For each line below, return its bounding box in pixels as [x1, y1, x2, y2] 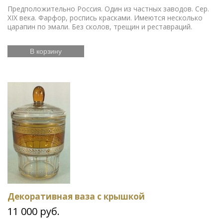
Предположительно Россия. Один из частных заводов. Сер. [7, 3, 209, 13]
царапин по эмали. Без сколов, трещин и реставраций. [7, 21, 192, 31]
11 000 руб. [7, 204, 60, 218]
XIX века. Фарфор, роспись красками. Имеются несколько [7, 12, 203, 22]
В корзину [30, 47, 62, 55]
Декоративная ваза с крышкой [7, 190, 145, 202]
